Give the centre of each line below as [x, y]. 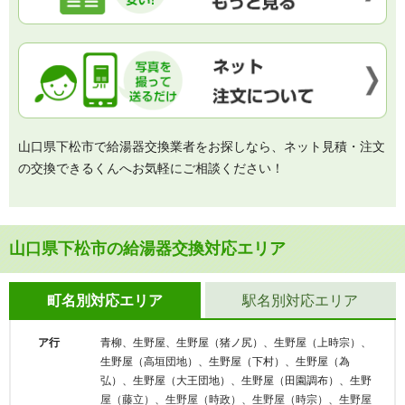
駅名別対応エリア [301, 300]
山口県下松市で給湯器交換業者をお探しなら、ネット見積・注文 [202, 146]
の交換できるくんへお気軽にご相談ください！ [151, 168]
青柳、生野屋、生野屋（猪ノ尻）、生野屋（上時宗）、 [236, 342]
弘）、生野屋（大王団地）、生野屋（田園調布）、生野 [236, 380]
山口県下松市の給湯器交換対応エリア [147, 248]
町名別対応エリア [104, 300]
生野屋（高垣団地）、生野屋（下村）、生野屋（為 [225, 361]
